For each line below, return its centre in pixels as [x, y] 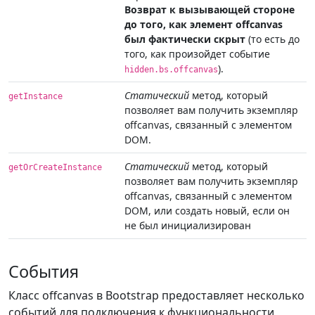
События [44, 272]
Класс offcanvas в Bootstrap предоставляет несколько [156, 296]
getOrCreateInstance [55, 168]
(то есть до [272, 39]
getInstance [36, 97]
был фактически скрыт [185, 39]
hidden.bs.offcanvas [171, 70]
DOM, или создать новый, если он [207, 211]
